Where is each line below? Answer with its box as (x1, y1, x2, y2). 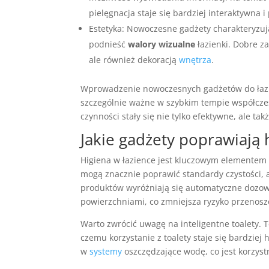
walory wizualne (128, 38, 196, 50)
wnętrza (179, 54, 212, 65)
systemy (89, 246, 122, 257)
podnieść (89, 38, 128, 50)
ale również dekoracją (89, 54, 180, 65)
